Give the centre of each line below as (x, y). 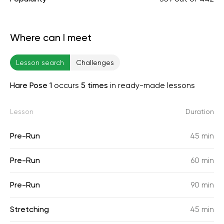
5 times (94, 85)
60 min (202, 160)
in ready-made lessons (151, 85)
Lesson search (40, 62)
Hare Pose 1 (32, 85)
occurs (67, 85)
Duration (200, 111)
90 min (202, 185)
